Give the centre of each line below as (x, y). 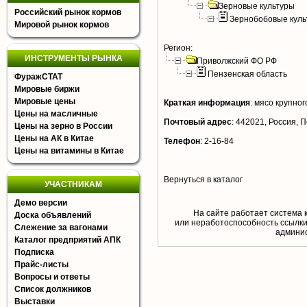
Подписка (34, 252)
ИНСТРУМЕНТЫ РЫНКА (73, 58)
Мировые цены (45, 101)
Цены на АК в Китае (54, 138)
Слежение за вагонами (61, 228)
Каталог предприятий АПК (67, 240)
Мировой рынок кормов (62, 25)
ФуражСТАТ (38, 77)
